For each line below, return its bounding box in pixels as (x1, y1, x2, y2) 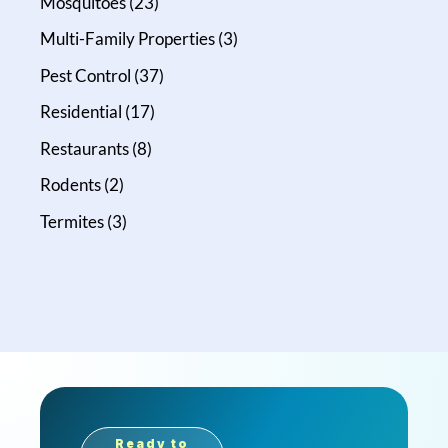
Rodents (40, 174, 102, 196)
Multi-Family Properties (40, 28, 216, 50)
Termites (40, 210, 105, 232)
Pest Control (40, 64, 132, 86)
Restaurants (40, 137, 130, 159)
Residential (40, 101, 123, 123)
